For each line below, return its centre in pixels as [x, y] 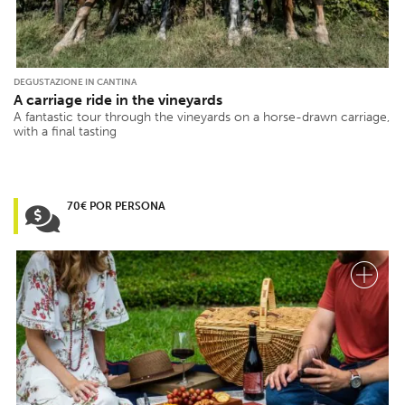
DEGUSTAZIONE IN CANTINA [75, 83]
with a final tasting [65, 132]
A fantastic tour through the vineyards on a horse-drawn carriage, [202, 118]
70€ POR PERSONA [116, 207]
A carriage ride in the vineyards [118, 100]
